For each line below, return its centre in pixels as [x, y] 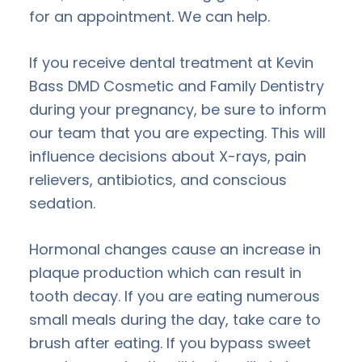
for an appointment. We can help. [149, 16]
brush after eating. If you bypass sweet [170, 343]
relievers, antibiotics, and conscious [158, 179]
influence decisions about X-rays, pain [168, 156]
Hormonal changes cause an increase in [175, 249]
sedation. [62, 203]
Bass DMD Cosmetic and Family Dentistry [177, 86]
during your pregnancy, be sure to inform [178, 109]
